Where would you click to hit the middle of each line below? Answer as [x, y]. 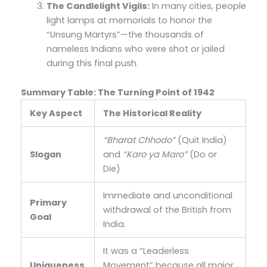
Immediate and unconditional [168, 196]
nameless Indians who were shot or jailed [136, 49]
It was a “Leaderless [146, 251]
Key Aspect [56, 114]
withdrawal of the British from [167, 210]
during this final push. [93, 63]
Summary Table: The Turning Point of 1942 [117, 93]
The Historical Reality [153, 114]
